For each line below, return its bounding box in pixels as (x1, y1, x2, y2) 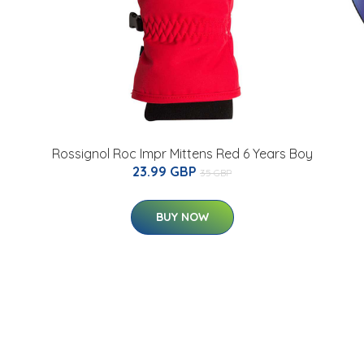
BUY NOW (155, 210, 209, 224)
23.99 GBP (132, 163, 200, 180)
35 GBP (200, 167, 232, 179)
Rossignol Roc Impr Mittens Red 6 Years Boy (51, 145, 313, 162)
